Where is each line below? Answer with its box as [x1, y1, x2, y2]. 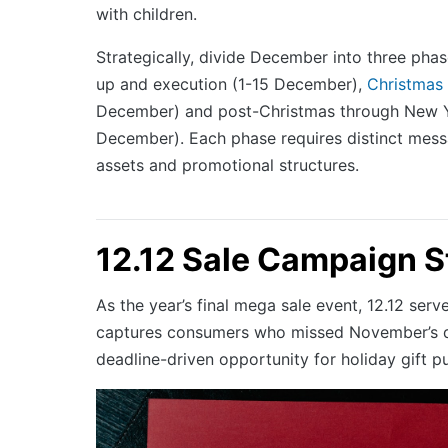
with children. [96, 3, 197, 24]
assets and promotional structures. [96, 154, 359, 175]
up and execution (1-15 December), [96, 73, 367, 94]
